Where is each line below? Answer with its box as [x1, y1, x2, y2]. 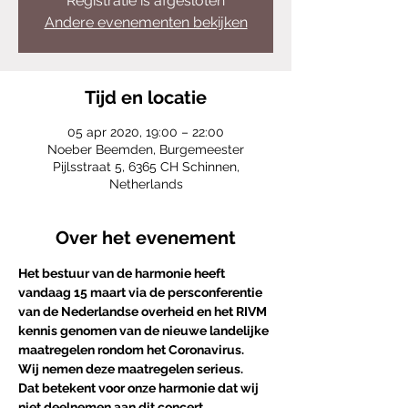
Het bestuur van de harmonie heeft [18, 266, 228, 280]
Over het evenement [56, 227, 236, 249]
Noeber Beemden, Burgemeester [47, 142, 244, 157]
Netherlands [108, 177, 183, 191]
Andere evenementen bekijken [44, 14, 248, 31]
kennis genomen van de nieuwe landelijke [18, 323, 271, 338]
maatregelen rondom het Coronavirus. [18, 342, 247, 357]
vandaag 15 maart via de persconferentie [18, 285, 265, 300]
